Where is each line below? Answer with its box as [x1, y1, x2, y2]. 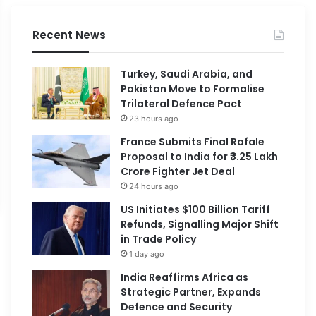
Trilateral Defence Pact [121, 96, 243, 111]
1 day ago [129, 248, 165, 259]
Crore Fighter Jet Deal [121, 164, 236, 178]
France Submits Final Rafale [121, 134, 265, 149]
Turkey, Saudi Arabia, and [121, 66, 253, 81]
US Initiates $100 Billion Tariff [121, 202, 271, 217]
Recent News [32, 27, 107, 42]
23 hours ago [129, 113, 179, 123]
